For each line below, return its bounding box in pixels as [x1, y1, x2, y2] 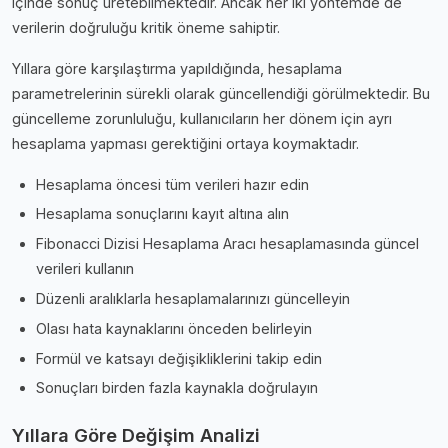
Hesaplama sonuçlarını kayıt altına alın [36, 205, 289, 223]
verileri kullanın [36, 260, 134, 278]
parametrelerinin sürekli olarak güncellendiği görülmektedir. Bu [12, 84, 430, 102]
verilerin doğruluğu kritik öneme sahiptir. [12, 18, 280, 36]
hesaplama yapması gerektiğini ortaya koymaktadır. [12, 134, 359, 152]
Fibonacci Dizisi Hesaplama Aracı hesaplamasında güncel [36, 235, 419, 253]
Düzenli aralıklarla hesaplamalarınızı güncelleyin [36, 289, 350, 307]
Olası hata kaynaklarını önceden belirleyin [36, 319, 312, 337]
